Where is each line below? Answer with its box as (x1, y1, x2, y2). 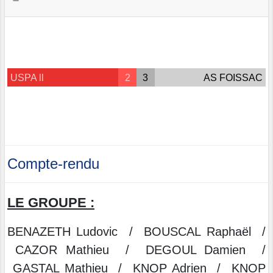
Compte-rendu (7, 155, 99, 172)
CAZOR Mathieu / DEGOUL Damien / (7, 243, 266, 257)
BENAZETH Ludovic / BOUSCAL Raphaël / (7, 225, 266, 239)
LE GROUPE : (7, 195, 94, 211)
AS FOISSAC (203, 72, 263, 83)
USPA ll (10, 72, 44, 83)
